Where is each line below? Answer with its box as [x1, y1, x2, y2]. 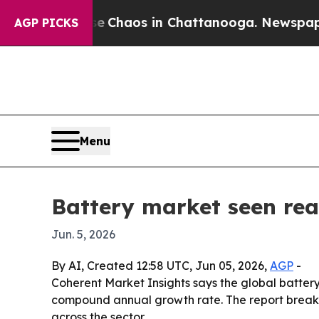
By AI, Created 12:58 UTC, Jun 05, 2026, [51, 258, 270, 273]
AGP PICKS [14, 16, 78, 30]
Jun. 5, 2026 [51, 227, 115, 242]
